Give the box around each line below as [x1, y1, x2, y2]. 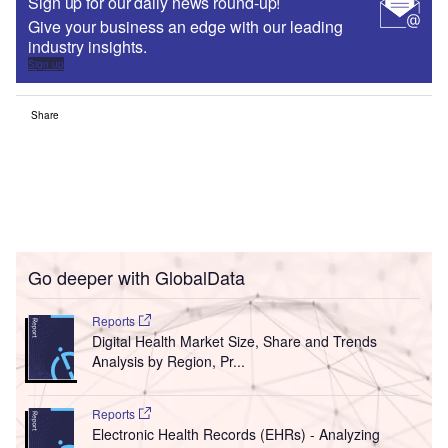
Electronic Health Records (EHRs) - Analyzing [91, 424, 380, 445]
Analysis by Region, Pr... [91, 351, 245, 372]
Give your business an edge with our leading [28, 15, 343, 39]
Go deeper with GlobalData [28, 264, 245, 291]
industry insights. [28, 35, 151, 59]
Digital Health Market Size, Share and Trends [91, 331, 377, 352]
